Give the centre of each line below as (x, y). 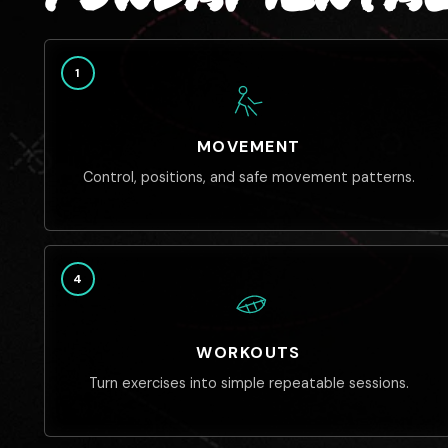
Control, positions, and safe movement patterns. (248, 177)
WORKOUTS (248, 352)
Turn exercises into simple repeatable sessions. (248, 383)
